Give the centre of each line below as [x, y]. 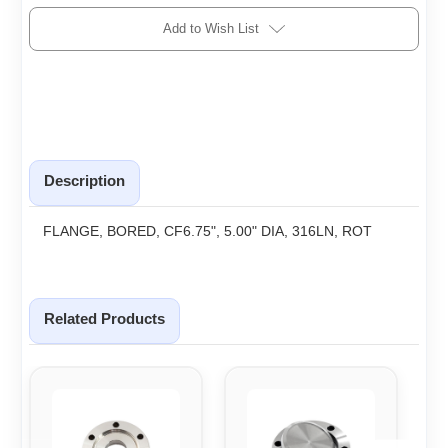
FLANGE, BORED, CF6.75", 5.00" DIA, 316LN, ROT [207, 230]
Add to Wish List [211, 29]
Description [84, 180]
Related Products [104, 318]
